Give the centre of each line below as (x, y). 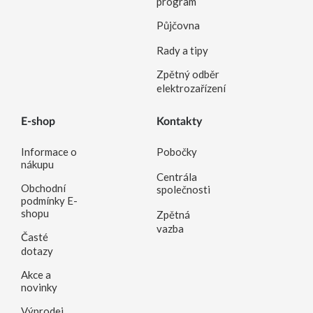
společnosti (183, 189)
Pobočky (177, 152)
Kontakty (179, 122)
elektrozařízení (191, 88)
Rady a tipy (182, 50)
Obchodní (43, 188)
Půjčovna (178, 25)
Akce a (36, 275)
